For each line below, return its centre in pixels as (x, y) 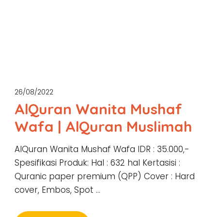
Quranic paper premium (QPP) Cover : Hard (105, 176)
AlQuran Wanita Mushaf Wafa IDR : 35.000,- (102, 149)
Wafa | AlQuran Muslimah (103, 126)
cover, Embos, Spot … (57, 190)
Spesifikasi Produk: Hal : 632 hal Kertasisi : (97, 163)
